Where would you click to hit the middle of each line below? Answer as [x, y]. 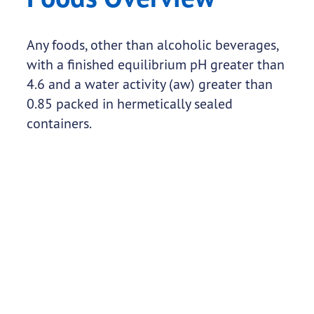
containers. [59, 123]
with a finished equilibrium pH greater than [155, 64]
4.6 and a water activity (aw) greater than [149, 84]
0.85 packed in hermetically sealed [129, 104]
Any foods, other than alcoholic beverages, [152, 45]
